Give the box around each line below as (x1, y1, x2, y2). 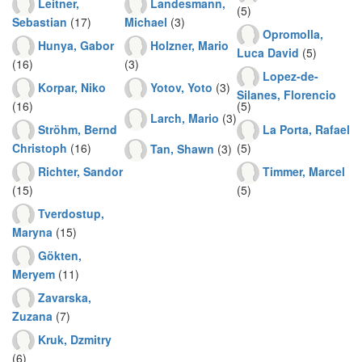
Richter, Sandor (38, 162, 123, 179)
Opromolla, (263, 25, 323, 42)
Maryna (12, 224, 53, 240)
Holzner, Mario (150, 36, 229, 53)
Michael (124, 14, 167, 30)
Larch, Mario (150, 109, 219, 126)
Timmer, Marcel (263, 162, 345, 179)
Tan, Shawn (150, 140, 214, 157)
